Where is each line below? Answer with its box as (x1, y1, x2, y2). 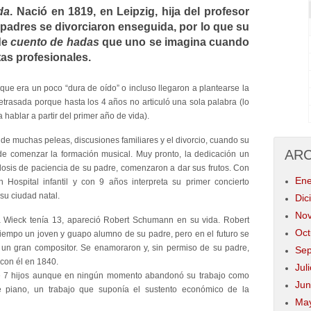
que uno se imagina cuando (99, 36, 250, 48)
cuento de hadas (10, 36, 99, 48)
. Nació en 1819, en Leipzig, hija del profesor (10, 6, 250, 17)
